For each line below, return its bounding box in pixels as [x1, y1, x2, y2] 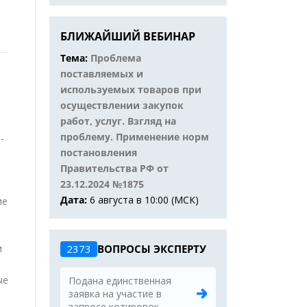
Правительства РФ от [60, 162, 169, 175]
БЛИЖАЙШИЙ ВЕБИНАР [60, 29, 195, 44]
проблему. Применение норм [60, 130, 209, 143]
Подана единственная [69, 274, 171, 287]
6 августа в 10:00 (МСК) [90, 193, 199, 206]
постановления [60, 146, 137, 159]
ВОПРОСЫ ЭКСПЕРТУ [97, 242, 206, 256]
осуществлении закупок [60, 99, 184, 112]
